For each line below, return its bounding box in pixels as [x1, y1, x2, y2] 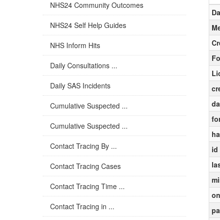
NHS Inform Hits [50, 40, 100, 50]
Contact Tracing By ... [50, 141, 117, 151]
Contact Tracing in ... [50, 201, 114, 211]
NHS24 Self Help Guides [50, 20, 126, 30]
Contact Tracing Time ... [50, 181, 125, 191]
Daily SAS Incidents [50, 81, 110, 90]
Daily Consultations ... [50, 60, 117, 70]
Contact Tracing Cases [50, 161, 121, 171]
